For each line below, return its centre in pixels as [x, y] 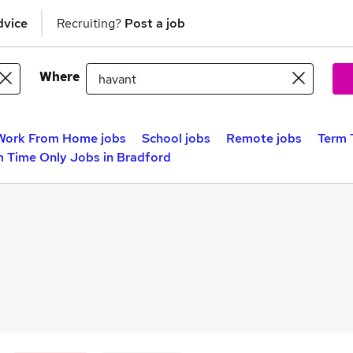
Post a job [155, 23]
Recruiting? [91, 23]
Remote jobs [264, 138]
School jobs [176, 138]
